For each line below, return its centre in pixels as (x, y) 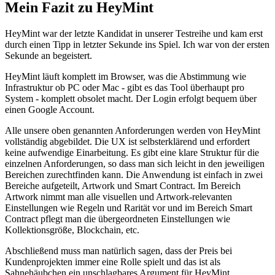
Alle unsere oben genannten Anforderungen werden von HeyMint (133, 130)
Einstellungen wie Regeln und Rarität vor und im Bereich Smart (129, 207)
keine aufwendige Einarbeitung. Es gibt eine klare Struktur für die (132, 152)
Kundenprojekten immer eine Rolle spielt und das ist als (113, 261)
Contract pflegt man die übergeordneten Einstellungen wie (118, 219)
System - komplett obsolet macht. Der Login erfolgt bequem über (131, 98)
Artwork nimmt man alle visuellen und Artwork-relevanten (118, 196)
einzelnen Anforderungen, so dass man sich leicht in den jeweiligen (135, 163)
